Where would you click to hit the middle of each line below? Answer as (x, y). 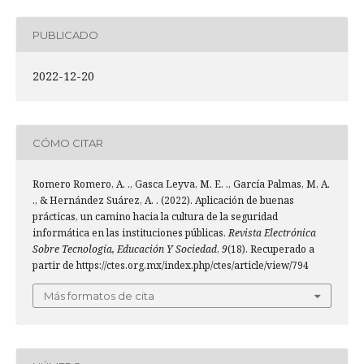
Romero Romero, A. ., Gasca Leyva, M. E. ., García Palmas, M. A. (181, 184)
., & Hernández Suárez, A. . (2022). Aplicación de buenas (163, 200)
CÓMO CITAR (68, 143)
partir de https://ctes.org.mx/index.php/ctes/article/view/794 (171, 265)
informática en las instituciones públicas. (130, 233)
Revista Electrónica (272, 233)
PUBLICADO (65, 35)
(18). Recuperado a (271, 249)
